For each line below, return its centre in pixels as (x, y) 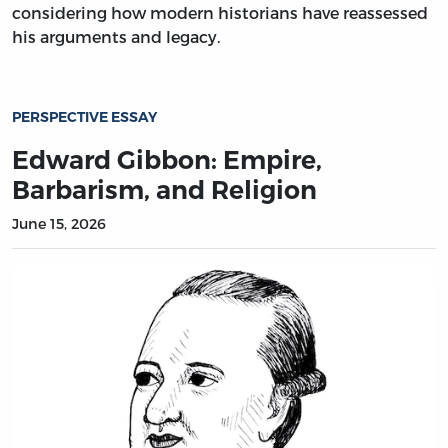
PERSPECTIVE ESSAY (84, 117)
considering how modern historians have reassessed (220, 12)
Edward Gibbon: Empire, (167, 159)
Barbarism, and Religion (164, 189)
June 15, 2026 (59, 223)
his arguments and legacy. (116, 36)
